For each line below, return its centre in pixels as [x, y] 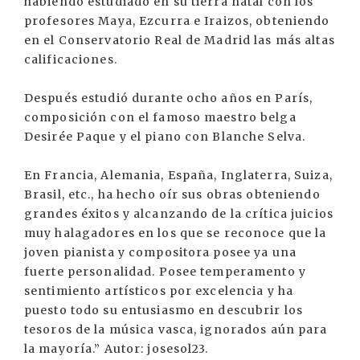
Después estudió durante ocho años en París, [169, 98]
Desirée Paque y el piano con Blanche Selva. [165, 137]
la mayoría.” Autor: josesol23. [117, 349]
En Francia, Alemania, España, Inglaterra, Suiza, [178, 176]
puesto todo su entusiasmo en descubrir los [164, 311]
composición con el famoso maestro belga [160, 118]
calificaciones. [71, 60]
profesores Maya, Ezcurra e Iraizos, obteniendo [177, 21]
